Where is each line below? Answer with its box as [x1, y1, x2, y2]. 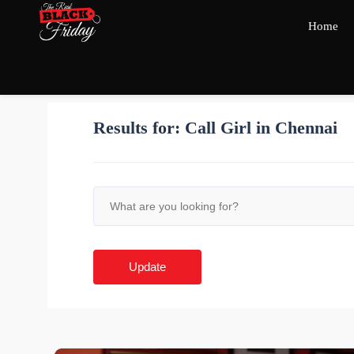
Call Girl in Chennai [185, 118, 338, 137]
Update [129, 260, 167, 273]
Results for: [93, 118, 186, 137]
